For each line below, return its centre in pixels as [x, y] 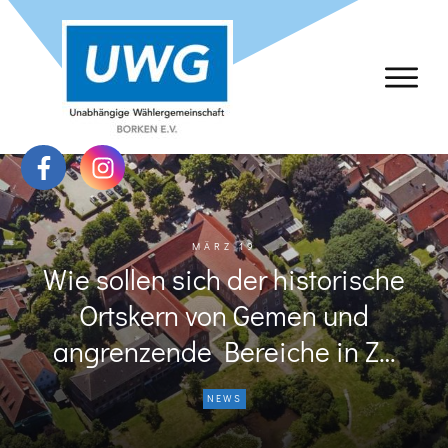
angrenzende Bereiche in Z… [224, 351]
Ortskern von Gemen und [224, 315]
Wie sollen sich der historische [224, 279]
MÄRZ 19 [224, 246]
